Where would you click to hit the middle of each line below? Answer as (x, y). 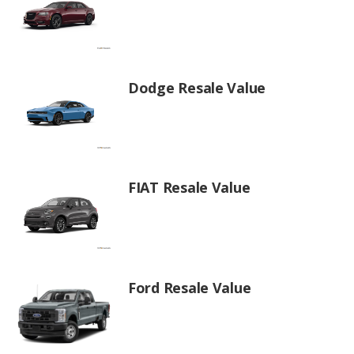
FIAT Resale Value (189, 188)
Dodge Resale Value (197, 87)
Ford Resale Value (190, 287)
